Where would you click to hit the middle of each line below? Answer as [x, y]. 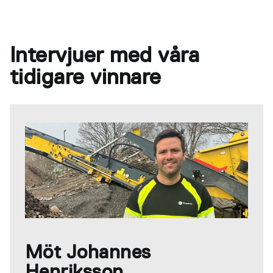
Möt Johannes [88, 253]
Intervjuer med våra [105, 56]
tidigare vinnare [86, 78]
